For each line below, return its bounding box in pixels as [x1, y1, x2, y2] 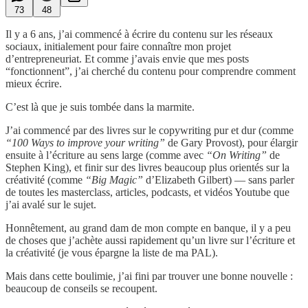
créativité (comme [5, 173, 85, 186]
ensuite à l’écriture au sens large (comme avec [5, 148, 206, 161]
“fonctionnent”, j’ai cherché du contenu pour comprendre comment [5, 65, 296, 77]
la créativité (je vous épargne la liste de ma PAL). [5, 246, 218, 258]
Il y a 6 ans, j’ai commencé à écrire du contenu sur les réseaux [5, 27, 273, 40]
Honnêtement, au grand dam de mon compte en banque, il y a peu [5, 221, 291, 234]
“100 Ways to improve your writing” [5, 136, 165, 148]
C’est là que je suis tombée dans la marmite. [5, 100, 195, 113]
